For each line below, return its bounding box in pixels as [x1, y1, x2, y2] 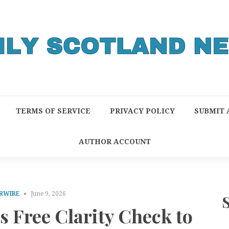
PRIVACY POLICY [109, 107, 175, 115]
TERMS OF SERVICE [15, 107, 90, 115]
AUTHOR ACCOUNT [78, 138, 151, 146]
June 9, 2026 [31, 190, 66, 197]
